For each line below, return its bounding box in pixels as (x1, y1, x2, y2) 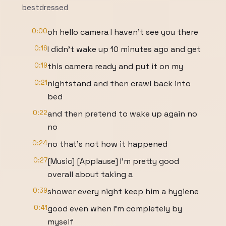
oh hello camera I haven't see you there (47, 27, 198, 37)
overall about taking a (47, 169, 133, 180)
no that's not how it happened (47, 139, 167, 149)
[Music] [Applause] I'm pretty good (47, 156, 179, 166)
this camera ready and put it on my (47, 61, 183, 72)
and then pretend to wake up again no (47, 108, 197, 119)
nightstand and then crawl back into (47, 78, 191, 89)
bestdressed (22, 3, 68, 12)
